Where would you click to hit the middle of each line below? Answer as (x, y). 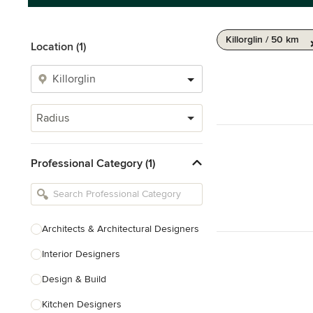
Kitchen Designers (82, 304)
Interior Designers (81, 254)
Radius (53, 118)
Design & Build (74, 279)
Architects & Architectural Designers (121, 229)
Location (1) (58, 47)
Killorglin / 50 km (262, 39)
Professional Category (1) (93, 163)
